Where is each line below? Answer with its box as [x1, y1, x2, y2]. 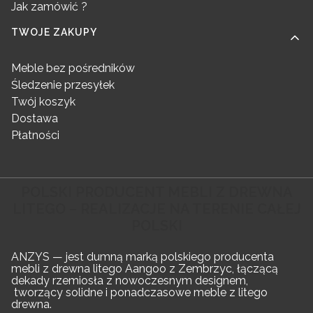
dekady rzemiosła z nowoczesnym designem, [11, 274, 248, 287]
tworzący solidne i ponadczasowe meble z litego [11, 286, 268, 299]
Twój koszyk [11, 95, 75, 108]
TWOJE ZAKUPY [11, 27, 97, 38]
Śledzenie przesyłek [11, 78, 115, 92]
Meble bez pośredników [11, 61, 135, 75]
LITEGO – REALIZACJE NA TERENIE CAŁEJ [12, 201, 301, 217]
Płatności [11, 129, 59, 142]
